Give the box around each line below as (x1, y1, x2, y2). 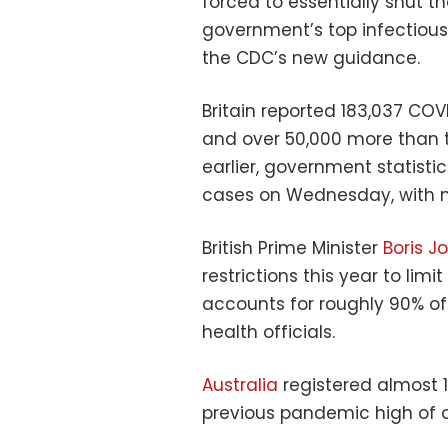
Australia (202, 372, 283, 397)
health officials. (202, 319, 335, 344)
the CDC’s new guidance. (202, 45, 420, 70)
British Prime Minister (202, 235, 383, 260)
